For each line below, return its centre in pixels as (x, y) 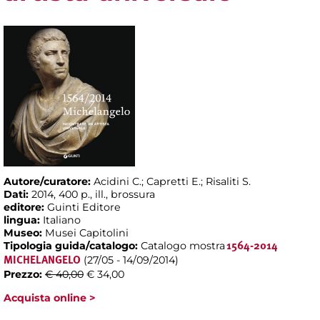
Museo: (24, 232)
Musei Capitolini (87, 232)
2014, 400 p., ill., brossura (93, 194)
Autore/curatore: (49, 181)
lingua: (23, 220)
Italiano (62, 220)
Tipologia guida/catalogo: (72, 245)
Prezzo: (24, 274)
